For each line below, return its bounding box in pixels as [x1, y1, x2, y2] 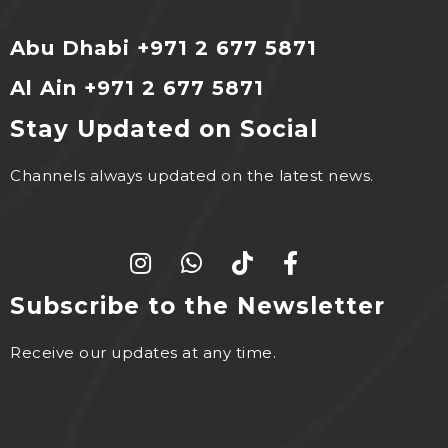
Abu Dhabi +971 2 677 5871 [10, 36, 317, 60]
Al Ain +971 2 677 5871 [10, 76, 264, 100]
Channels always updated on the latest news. [10, 166, 374, 185]
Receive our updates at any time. [10, 343, 276, 362]
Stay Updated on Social [10, 115, 318, 143]
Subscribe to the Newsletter [10, 292, 385, 320]
